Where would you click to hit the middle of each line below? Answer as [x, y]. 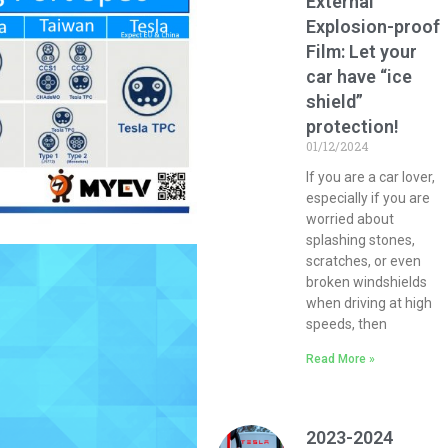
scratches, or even [364, 261]
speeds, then [347, 324]
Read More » [341, 359]
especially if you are [368, 198]
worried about [350, 219]
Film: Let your [362, 51]
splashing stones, [361, 240]
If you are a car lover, [371, 177]
